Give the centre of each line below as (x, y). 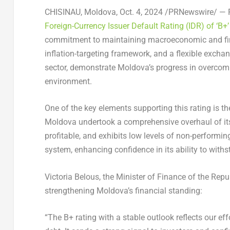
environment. (68, 81)
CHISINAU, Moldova (80, 12)
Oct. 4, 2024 (141, 12)
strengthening (70, 190)
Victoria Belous (72, 177)
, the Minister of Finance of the (155, 177)
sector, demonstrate (81, 67)
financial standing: (168, 190)
